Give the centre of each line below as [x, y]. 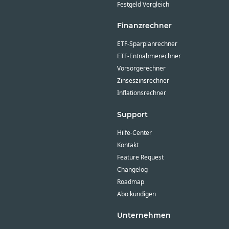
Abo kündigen [136, 194]
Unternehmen [144, 215]
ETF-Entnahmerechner [149, 56]
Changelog [132, 169]
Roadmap [130, 181]
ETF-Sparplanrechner [147, 44]
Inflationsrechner [141, 93]
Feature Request [140, 157]
